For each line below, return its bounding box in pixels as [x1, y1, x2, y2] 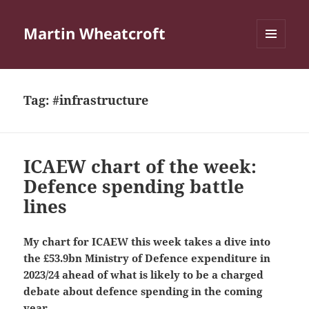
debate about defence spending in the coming [23, 284, 263, 299]
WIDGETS [257, 71, 296, 83]
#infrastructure [52, 92, 149, 109]
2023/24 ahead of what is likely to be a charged [23, 268, 264, 282]
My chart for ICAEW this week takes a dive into [23, 235, 271, 249]
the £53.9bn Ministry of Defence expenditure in [23, 251, 271, 266]
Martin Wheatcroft [23, 23, 166, 44]
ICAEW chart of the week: [23, 154, 257, 179]
